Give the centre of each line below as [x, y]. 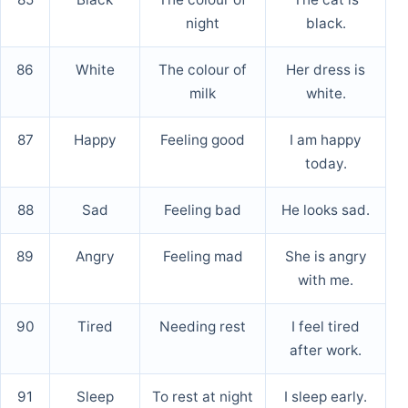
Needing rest [203, 327]
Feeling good [203, 140]
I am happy [326, 140]
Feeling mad [203, 257]
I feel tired [326, 327]
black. [326, 24]
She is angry [326, 257]
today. [326, 164]
